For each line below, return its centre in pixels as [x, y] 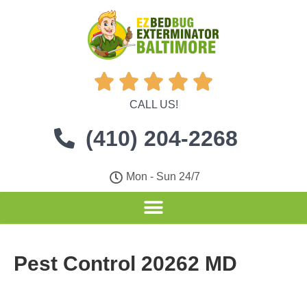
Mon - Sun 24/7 [163, 176]
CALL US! [153, 105]
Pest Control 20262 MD [125, 263]
